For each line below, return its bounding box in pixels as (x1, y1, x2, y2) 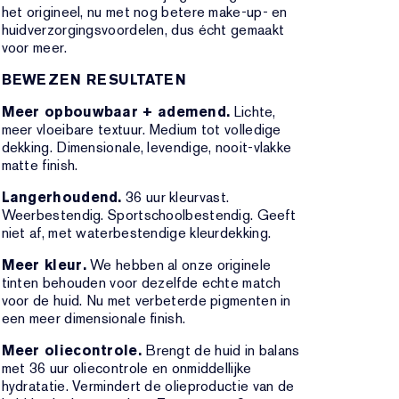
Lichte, (230, 102, 276, 121)
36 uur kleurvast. (121, 188, 230, 207)
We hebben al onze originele (85, 256, 272, 274)
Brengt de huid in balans (141, 341, 300, 360)
